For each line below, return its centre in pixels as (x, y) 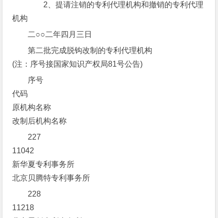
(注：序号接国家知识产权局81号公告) (78, 64)
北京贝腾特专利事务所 (51, 178)
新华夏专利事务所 (44, 164)
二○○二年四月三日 (60, 34)
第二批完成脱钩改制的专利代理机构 (90, 50)
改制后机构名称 (40, 121)
